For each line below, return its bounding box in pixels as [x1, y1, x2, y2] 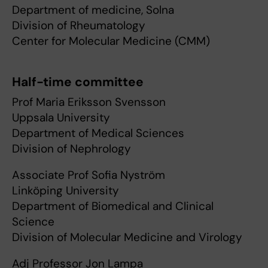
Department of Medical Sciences [12, 126, 184, 141]
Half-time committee [12, 74, 144, 91]
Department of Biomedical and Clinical [12, 199, 214, 214]
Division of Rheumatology [12, 18, 145, 33]
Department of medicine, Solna [12, 2, 174, 18]
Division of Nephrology [12, 141, 131, 157]
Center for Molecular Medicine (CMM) [12, 33, 210, 49]
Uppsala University [12, 110, 110, 126]
